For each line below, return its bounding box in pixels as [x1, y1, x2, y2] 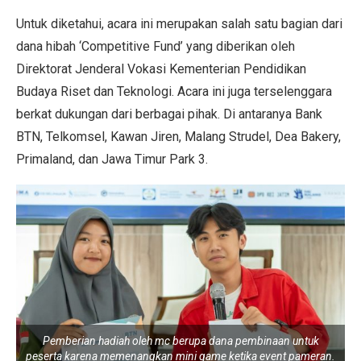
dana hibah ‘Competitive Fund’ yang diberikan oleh [16, 38, 295, 54]
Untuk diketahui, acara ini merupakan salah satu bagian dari [16, 15, 342, 31]
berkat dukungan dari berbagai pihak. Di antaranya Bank [16, 106, 322, 122]
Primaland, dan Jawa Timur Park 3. [16, 151, 208, 167]
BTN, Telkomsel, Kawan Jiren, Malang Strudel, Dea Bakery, [16, 128, 341, 144]
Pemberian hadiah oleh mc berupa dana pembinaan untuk [42, 334, 319, 347]
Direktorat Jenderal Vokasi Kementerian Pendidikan [16, 60, 306, 77]
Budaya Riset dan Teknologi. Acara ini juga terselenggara [16, 83, 332, 99]
